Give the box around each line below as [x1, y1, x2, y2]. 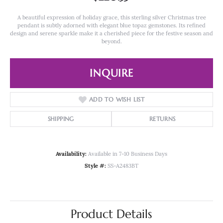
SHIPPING [47, 115, 74, 123]
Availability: [56, 152, 87, 158]
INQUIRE [90, 67, 133, 80]
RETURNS [149, 115, 176, 123]
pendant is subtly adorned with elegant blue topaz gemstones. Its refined [17, 23, 206, 29]
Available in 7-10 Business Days [88, 152, 167, 158]
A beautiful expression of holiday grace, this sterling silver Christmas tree [17, 15, 206, 21]
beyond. [101, 39, 122, 45]
